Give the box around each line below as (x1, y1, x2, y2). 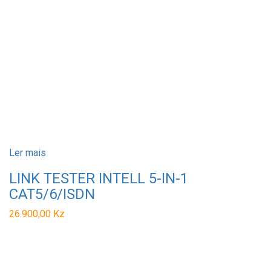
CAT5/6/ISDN (9, 185, 95, 203)
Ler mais (9, 146, 46, 158)
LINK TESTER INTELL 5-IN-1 (9, 169, 188, 187)
